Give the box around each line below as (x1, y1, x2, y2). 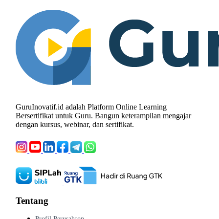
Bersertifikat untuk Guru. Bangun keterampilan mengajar (16, 111, 191, 120)
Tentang (16, 196, 48, 206)
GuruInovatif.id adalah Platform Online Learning (16, 103, 167, 111)
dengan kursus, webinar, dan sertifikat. (16, 120, 134, 129)
